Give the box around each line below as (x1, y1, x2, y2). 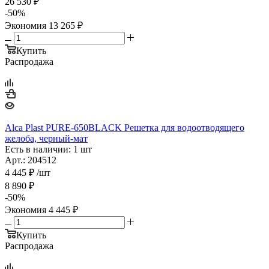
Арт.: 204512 (5, 154, 56, 165)
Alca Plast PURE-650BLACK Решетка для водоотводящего (5, 122, 244, 133)
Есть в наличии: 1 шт (5, 144, 92, 154)
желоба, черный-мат (5, 133, 88, 144)
